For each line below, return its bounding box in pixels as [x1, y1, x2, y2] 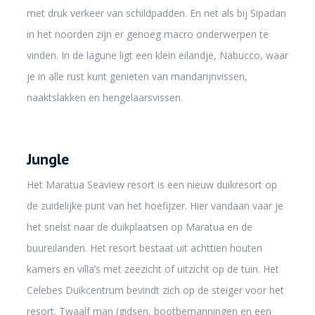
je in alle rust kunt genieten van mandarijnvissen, [26, 70, 247, 83]
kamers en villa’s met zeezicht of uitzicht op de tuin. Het [26, 262, 279, 276]
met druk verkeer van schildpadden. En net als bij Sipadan [26, 6, 286, 20]
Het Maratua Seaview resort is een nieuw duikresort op [26, 178, 277, 191]
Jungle [26, 149, 69, 169]
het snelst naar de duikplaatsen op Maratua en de [26, 220, 252, 233]
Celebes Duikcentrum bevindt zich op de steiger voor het [26, 283, 284, 297]
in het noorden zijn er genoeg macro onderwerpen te [26, 27, 269, 41]
